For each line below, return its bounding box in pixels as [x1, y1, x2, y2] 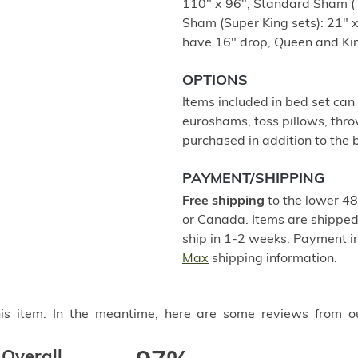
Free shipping [182, 195, 265, 208]
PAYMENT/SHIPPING [182, 172, 324, 187]
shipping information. [209, 253, 337, 265]
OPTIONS [182, 74, 248, 89]
